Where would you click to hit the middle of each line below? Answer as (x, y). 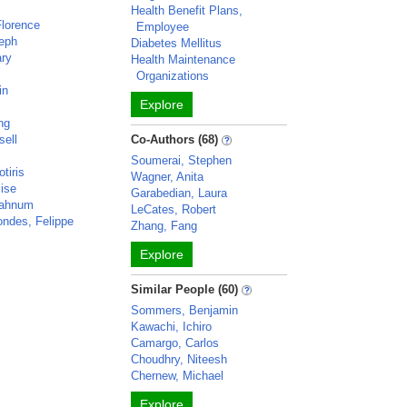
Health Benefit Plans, (187, 10)
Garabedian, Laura (179, 193)
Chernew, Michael (178, 376)
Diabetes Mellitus (177, 43)
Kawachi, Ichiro (172, 327)
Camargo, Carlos (175, 343)
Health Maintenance (184, 60)
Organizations (173, 76)
